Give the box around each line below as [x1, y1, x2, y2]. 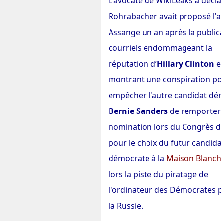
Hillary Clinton [157, 58, 214, 69]
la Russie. [109, 200, 143, 211]
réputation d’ [109, 58, 157, 69]
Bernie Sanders [109, 106, 168, 116]
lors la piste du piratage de [109, 169, 208, 180]
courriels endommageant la [109, 42, 212, 53]
